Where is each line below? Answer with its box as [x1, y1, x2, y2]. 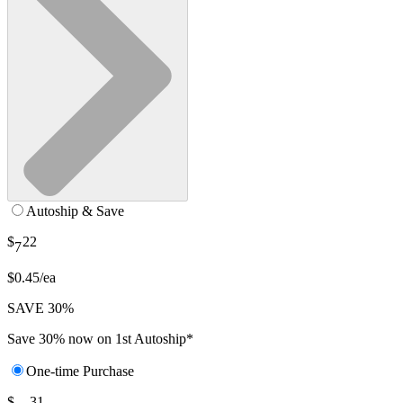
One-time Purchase [26, 363, 134, 380]
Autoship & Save [26, 203, 124, 219]
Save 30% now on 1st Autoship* [7, 331, 193, 347]
